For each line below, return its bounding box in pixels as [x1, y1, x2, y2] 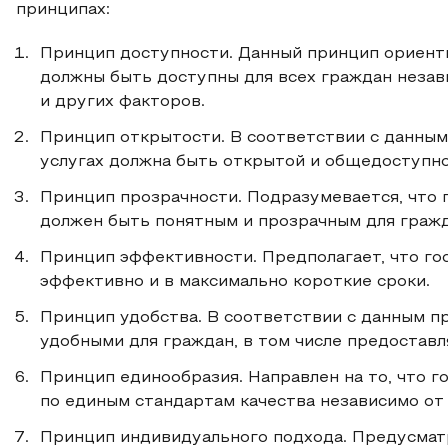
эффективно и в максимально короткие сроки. [40, 275, 430, 289]
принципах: [16, 3, 110, 17]
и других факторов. [40, 95, 205, 109]
